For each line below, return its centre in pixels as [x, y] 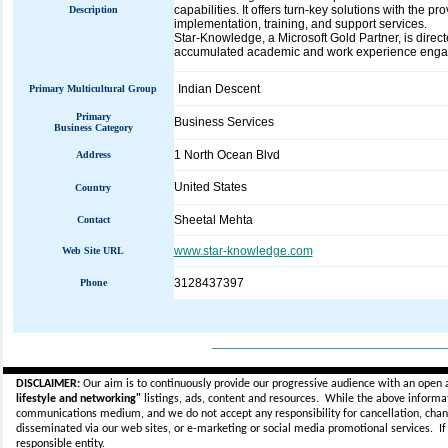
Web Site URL [93, 250]
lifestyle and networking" [78, 399]
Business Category [93, 127]
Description [93, 9]
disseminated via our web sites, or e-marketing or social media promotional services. [227, 429]
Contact [93, 219]
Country [93, 187]
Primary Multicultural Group [93, 88]
